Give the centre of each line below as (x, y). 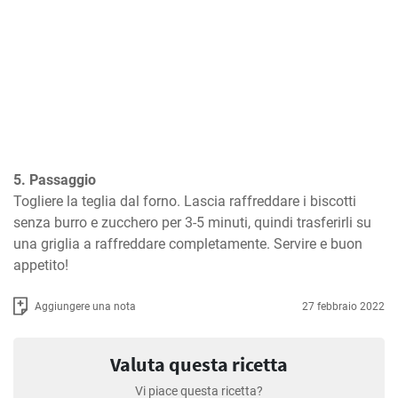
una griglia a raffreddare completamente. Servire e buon (188, 244)
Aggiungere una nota (85, 306)
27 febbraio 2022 (343, 306)
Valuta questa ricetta (199, 364)
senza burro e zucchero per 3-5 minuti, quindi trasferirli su (192, 223)
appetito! (41, 265)
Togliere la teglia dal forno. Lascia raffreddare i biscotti (185, 201)
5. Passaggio (55, 180)
